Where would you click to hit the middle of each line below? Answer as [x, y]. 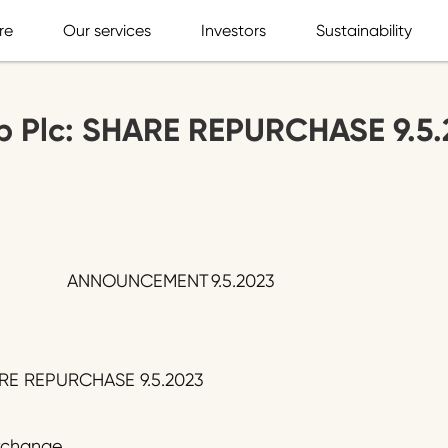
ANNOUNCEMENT [137, 281]
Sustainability [364, 30]
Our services [107, 30]
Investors [233, 30]
